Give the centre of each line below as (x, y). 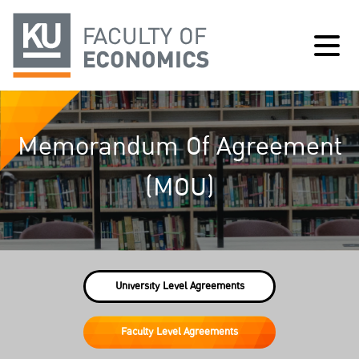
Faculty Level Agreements (179, 332)
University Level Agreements (179, 286)
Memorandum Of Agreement (179, 147)
